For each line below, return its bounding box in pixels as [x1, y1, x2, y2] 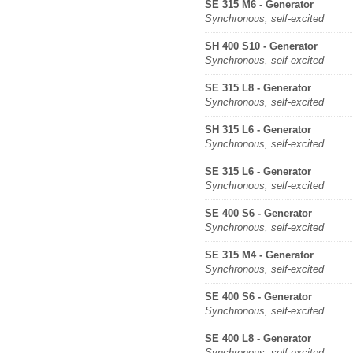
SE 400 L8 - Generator [205, 333, 311, 344]
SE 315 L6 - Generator [205, 165, 311, 177]
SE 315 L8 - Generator [205, 82, 311, 94]
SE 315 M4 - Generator [205, 249, 314, 261]
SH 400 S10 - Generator [205, 40, 318, 52]
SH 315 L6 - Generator [205, 124, 311, 136]
